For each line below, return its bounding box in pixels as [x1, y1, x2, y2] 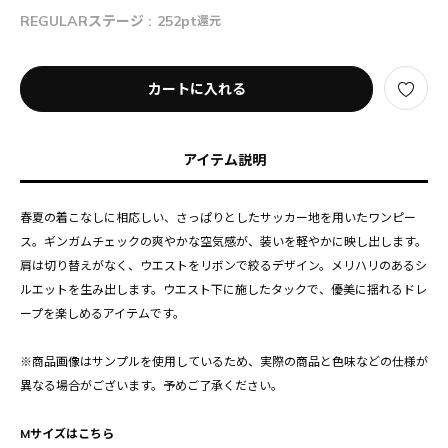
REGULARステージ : [20, 12, 152, 31]
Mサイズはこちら [20, 426, 114, 442]
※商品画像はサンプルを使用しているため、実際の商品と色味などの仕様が [20, 354, 428, 370]
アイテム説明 [182, 151, 266, 170]
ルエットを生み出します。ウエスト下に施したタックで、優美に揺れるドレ [20, 282, 427, 298]
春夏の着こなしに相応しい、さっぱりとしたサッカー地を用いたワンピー [20, 210, 416, 226]
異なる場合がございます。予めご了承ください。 [20, 378, 283, 394]
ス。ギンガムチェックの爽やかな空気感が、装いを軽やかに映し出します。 [20, 234, 427, 250]
